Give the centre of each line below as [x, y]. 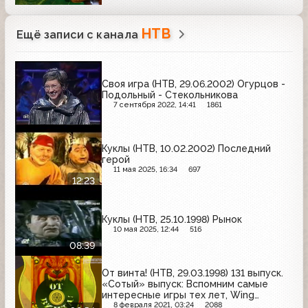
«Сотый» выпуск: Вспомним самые [185, 284]
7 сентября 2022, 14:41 [154, 104]
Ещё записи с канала [79, 34]
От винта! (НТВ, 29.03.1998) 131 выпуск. [192, 273]
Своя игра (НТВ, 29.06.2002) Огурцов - [194, 84]
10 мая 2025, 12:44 [146, 229]
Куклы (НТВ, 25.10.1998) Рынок [172, 219]
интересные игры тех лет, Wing [178, 295]
